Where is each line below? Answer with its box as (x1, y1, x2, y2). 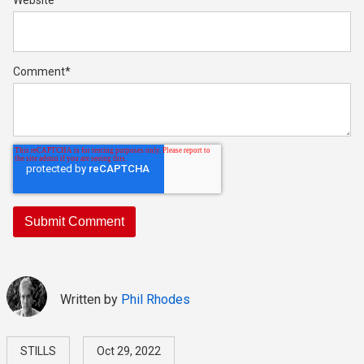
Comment (13, 65, 65, 78)
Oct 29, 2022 (97, 344, 161, 357)
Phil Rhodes (121, 292, 190, 307)
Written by (60, 292, 121, 307)
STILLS (20, 344, 56, 357)
